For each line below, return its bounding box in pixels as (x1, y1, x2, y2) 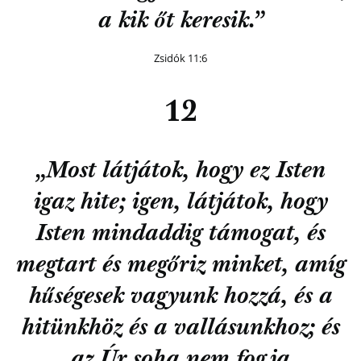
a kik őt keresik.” (98, 10, 263, 35)
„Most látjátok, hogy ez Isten (35, 160, 326, 185)
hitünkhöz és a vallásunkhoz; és (21, 317, 340, 342)
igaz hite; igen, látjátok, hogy (33, 192, 328, 216)
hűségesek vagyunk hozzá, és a (28, 286, 333, 310)
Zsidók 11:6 (154, 51, 207, 66)
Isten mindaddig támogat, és (35, 223, 326, 247)
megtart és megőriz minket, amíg (15, 255, 346, 279)
